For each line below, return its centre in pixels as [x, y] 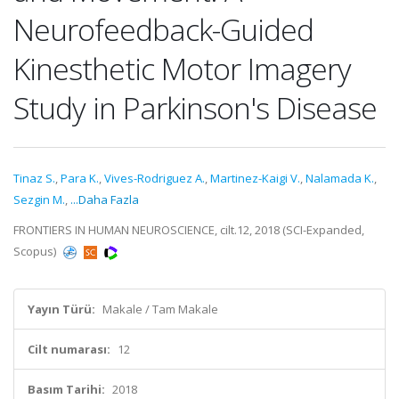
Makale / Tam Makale [160, 309]
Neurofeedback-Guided [163, 29]
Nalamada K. [340, 178]
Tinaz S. [34, 178]
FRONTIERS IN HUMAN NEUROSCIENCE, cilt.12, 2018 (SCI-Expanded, [189, 230]
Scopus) [36, 251]
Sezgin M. [39, 199]
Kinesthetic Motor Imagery [182, 69]
